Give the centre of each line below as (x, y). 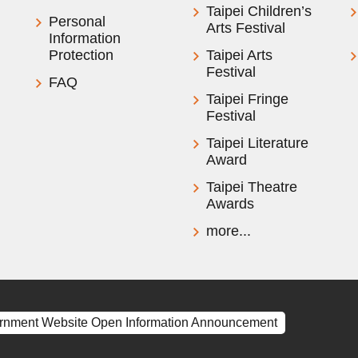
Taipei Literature (257, 143)
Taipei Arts (239, 55)
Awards (230, 203)
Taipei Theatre (251, 187)
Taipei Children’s (259, 11)
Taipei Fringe (247, 99)
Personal (78, 21)
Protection (82, 55)
